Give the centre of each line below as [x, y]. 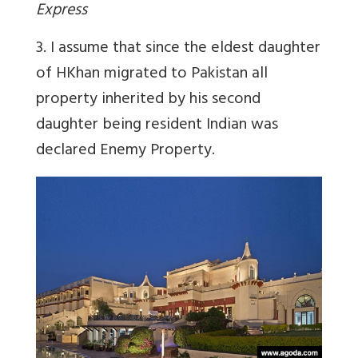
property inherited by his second [148, 101]
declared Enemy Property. [125, 152]
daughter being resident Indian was [157, 126]
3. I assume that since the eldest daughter [178, 50]
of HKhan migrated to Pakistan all [152, 75]
